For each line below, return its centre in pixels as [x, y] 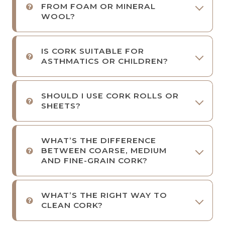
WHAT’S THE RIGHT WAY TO [104, 195]
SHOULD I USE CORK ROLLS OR [110, 95]
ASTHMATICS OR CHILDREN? [105, 61]
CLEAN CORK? [72, 205]
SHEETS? [61, 105]
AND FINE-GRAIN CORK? [94, 160]
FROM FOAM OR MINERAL [98, 6]
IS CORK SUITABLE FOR [93, 51]
